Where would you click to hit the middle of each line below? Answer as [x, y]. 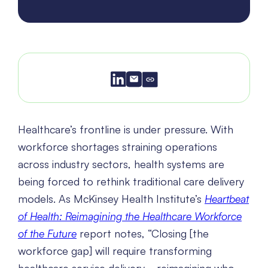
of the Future [47, 234]
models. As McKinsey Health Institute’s [111, 199]
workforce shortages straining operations [118, 147]
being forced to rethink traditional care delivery [131, 182]
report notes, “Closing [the [143, 234]
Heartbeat [227, 199]
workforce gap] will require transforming [115, 251]
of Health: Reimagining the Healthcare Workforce [130, 216]
